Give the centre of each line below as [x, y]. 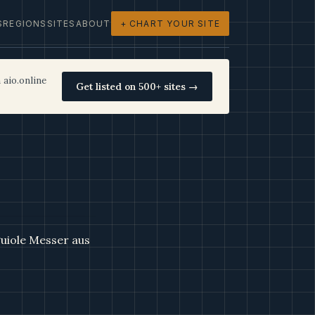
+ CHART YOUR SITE [170, 24]
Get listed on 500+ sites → [137, 86]
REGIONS [25, 24]
